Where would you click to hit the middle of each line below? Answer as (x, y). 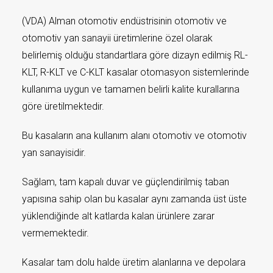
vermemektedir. (57, 233)
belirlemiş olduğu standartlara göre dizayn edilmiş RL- (135, 55)
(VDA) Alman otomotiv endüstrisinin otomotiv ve (124, 21)
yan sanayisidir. (54, 153)
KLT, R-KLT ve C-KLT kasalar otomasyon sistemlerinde (136, 72)
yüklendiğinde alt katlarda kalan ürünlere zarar (118, 216)
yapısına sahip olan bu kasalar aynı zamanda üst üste (134, 199)
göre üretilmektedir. (63, 106)
